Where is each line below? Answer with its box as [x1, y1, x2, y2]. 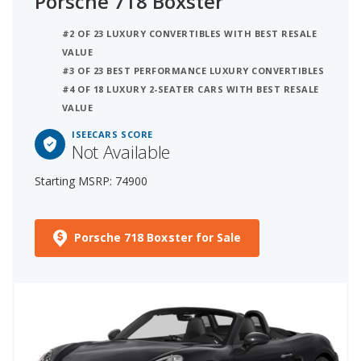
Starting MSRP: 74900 [35, 172, 147, 189]
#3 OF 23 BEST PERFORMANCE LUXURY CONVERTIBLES [62, 64, 325, 77]
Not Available [72, 139, 170, 164]
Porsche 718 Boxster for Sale [73, 229, 242, 245]
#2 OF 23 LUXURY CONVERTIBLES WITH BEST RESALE [62, 27, 317, 39]
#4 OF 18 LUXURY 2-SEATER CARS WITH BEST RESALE [62, 82, 319, 95]
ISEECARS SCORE [72, 127, 153, 140]
